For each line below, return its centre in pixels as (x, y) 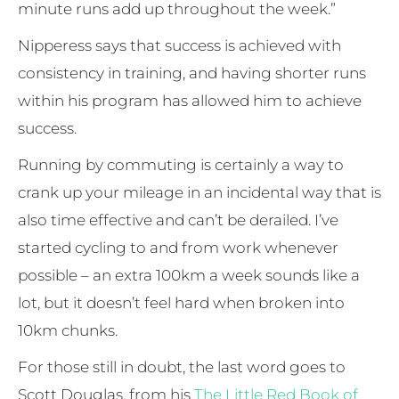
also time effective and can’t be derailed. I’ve (178, 220)
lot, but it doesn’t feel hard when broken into (181, 302)
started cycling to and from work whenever (178, 247)
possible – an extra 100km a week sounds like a (189, 275)
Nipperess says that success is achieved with (179, 45)
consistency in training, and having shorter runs (192, 73)
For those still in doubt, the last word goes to (182, 366)
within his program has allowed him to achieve (190, 100)
